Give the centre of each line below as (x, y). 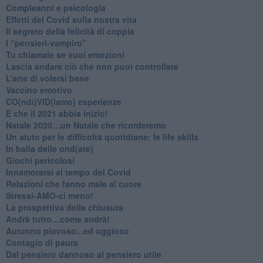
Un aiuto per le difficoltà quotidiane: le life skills (102, 136)
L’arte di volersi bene (47, 78)
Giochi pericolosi (40, 160)
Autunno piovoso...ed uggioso (67, 230)
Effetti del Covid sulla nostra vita (71, 19)
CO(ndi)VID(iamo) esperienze (63, 101)
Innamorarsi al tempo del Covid (68, 172)
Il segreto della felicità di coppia (70, 31)
